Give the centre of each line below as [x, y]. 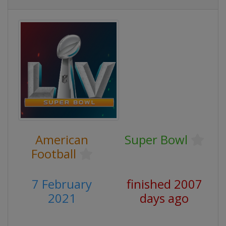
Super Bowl [156, 139]
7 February [62, 184]
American [62, 139]
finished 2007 [164, 184]
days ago [164, 198]
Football [53, 154]
